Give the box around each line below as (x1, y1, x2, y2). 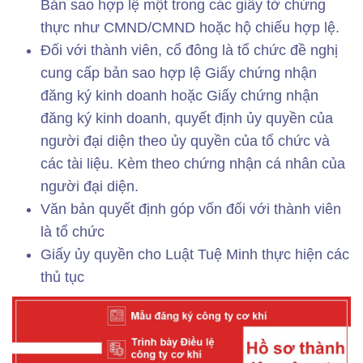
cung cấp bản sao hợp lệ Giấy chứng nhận (41, 65, 317, 82)
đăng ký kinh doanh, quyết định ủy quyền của (41, 110, 333, 127)
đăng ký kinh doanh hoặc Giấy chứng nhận (41, 88, 318, 105)
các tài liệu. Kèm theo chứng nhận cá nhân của (41, 156, 345, 173)
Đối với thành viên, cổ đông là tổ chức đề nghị (41, 42, 338, 59)
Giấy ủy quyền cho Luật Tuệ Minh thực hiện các (41, 246, 349, 263)
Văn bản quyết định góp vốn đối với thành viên (41, 201, 341, 218)
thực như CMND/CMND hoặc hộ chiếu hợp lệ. (41, 19, 340, 36)
